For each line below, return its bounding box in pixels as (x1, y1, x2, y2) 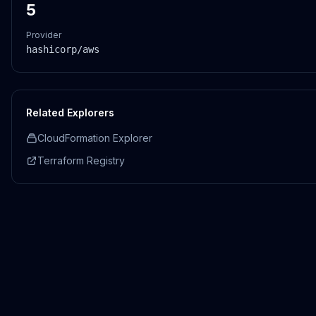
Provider (26, 30, 61, 40)
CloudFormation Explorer (37, 132, 152, 144)
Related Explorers (26, 107, 114, 119)
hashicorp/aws (26, 44, 99, 55)
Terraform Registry (37, 154, 125, 166)
